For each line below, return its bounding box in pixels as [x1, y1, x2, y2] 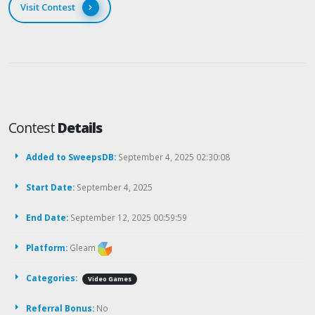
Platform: [26, 242, 67, 254]
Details [58, 118, 103, 138]
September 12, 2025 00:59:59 [68, 212, 187, 224]
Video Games [88, 275, 131, 284]
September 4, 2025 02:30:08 [116, 151, 230, 163]
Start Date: [26, 181, 75, 193]
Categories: [26, 272, 77, 284]
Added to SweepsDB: [26, 151, 116, 163]
